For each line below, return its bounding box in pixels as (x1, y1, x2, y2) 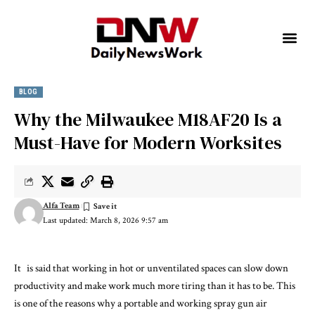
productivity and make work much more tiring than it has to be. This (14, 279, 295, 293)
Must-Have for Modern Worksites (14, 130, 282, 156)
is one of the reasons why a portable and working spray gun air (14, 297, 267, 311)
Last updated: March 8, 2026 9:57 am (42, 215, 168, 226)
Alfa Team (42, 200, 79, 211)
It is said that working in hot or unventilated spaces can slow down (14, 262, 288, 276)
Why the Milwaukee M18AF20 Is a (14, 107, 282, 133)
